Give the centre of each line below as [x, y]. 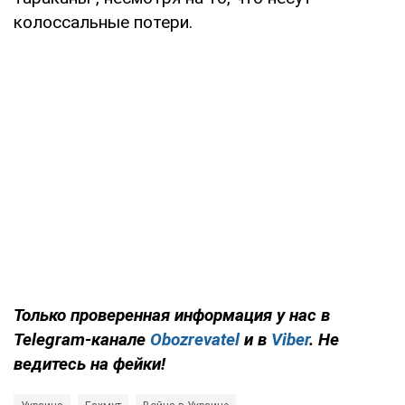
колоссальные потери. [103, 22]
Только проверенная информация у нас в [172, 315]
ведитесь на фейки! [89, 363]
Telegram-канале [82, 339]
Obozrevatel [195, 339]
